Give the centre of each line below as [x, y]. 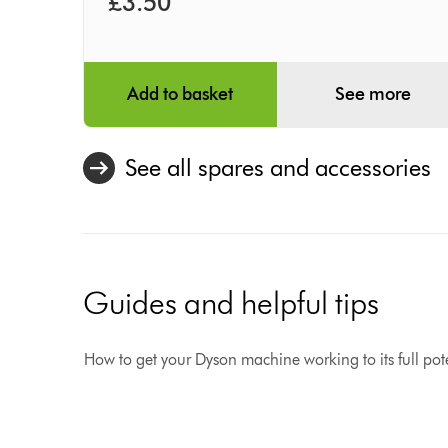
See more [373, 93]
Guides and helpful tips [231, 302]
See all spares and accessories [278, 167]
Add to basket [180, 93]
